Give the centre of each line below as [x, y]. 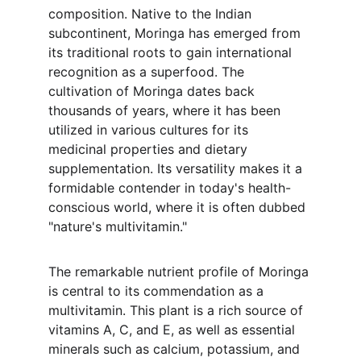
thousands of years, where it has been [166, 110]
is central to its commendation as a [158, 291]
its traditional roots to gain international [172, 52]
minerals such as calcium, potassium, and [176, 349]
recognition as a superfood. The [148, 72]
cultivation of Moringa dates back [154, 91]
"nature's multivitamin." [118, 226]
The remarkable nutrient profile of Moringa [180, 272]
